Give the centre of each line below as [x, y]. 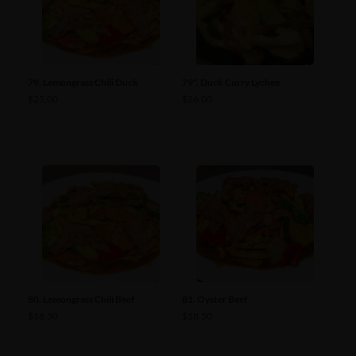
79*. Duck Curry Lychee [231, 82]
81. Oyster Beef [215, 300]
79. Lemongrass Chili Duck [83, 82]
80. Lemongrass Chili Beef [81, 300]
